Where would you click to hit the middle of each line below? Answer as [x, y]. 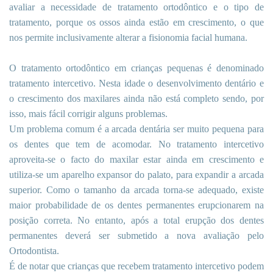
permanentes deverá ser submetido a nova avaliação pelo [136, 236]
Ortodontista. [34, 251]
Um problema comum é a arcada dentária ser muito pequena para [136, 129]
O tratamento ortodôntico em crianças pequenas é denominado [136, 68]
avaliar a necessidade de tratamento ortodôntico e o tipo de [136, 7]
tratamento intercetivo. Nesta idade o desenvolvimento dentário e [136, 83]
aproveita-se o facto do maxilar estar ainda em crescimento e [136, 160]
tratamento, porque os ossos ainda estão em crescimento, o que [136, 23]
